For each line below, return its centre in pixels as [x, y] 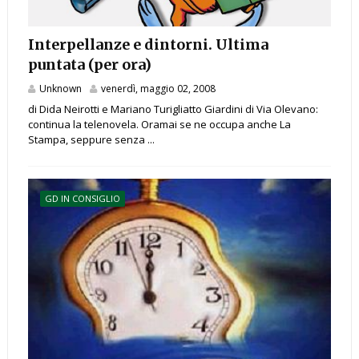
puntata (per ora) [89, 65]
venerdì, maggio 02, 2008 [158, 89]
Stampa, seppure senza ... [91, 140]
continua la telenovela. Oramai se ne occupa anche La [159, 125]
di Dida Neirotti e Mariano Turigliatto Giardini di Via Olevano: [173, 109]
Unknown [60, 89]
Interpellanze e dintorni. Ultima [148, 45]
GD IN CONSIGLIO [82, 199]
